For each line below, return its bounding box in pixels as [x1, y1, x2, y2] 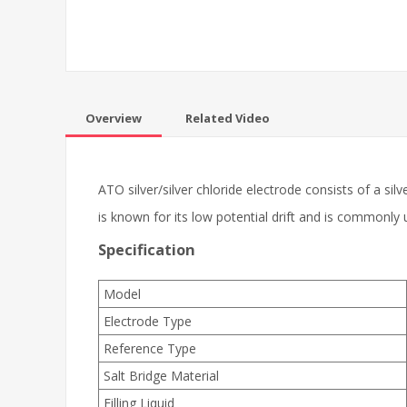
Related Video [185, 109, 270, 126]
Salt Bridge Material [104, 366, 219, 384]
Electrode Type [104, 312, 192, 330]
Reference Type [104, 339, 196, 357]
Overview [85, 109, 142, 126]
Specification [98, 239, 195, 260]
